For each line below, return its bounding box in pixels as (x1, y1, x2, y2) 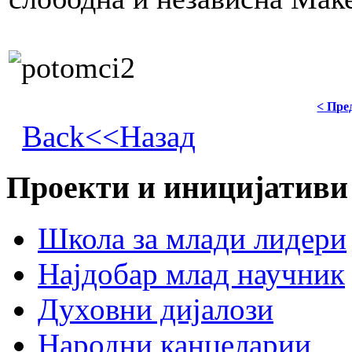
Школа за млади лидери (38, 221, 346, 255)
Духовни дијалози (38, 291, 273, 326)
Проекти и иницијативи (6, 170, 348, 206)
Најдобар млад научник (38, 256, 345, 291)
